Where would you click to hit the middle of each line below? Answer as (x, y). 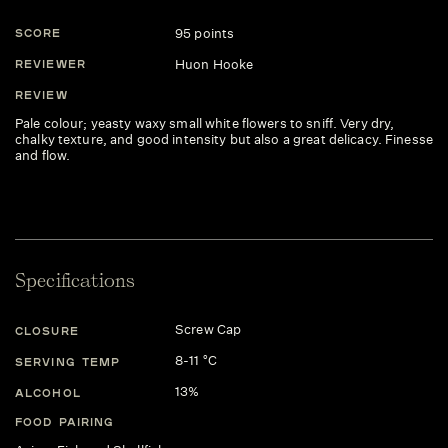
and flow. (43, 155)
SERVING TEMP (68, 361)
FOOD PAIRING (65, 421)
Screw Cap (208, 329)
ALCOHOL (48, 392)
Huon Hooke (214, 64)
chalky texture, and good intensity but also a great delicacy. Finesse (224, 139)
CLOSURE (47, 330)
